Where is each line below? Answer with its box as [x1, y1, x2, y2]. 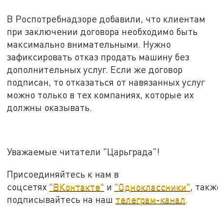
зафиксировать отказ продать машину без [7, 51, 190, 62]
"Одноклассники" [114, 181, 191, 192]
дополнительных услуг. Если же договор [7, 63, 183, 75]
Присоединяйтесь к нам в [7, 168, 119, 180]
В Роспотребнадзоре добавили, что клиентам [7, 13, 206, 24]
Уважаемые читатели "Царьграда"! [7, 146, 163, 158]
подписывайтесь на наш [7, 193, 116, 205]
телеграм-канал [115, 193, 186, 205]
